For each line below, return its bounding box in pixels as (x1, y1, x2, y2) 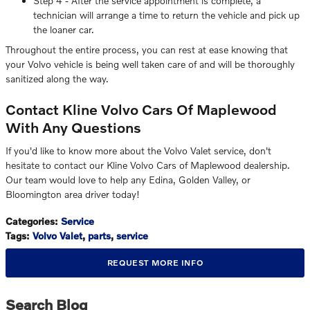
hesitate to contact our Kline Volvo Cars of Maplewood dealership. (6, 159, 290, 172)
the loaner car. (33, 23, 94, 35)
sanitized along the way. (6, 72, 109, 84)
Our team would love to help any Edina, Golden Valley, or (6, 174, 250, 186)
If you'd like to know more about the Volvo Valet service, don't (6, 145, 271, 157)
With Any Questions (6, 118, 141, 136)
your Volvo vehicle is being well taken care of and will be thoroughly (6, 57, 295, 70)
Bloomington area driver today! (6, 188, 140, 201)
